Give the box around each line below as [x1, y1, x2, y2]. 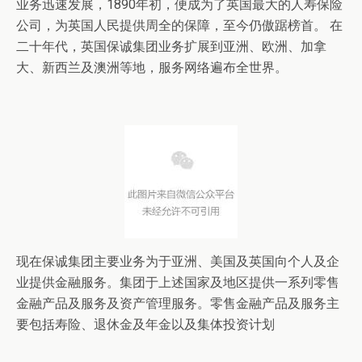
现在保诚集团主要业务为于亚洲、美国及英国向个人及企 [16, 254, 339, 269]
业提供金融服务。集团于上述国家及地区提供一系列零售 [16, 275, 339, 290]
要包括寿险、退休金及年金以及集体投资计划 [16, 317, 275, 332]
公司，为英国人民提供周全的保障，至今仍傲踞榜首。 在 [16, 18, 343, 33]
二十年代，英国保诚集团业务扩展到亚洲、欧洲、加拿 [16, 39, 326, 54]
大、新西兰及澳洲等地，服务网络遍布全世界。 [16, 60, 288, 75]
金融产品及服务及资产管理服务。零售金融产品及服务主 [16, 296, 339, 311]
